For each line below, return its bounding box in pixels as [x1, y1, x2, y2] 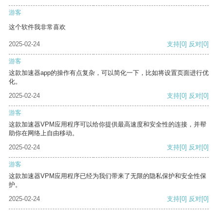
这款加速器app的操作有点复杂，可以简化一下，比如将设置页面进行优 [9, 69, 209, 77]
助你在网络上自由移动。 [9, 129, 78, 137]
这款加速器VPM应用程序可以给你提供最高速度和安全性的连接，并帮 [9, 121, 206, 128]
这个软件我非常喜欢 [9, 23, 66, 31]
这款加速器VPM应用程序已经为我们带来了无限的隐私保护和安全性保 [9, 172, 206, 180]
